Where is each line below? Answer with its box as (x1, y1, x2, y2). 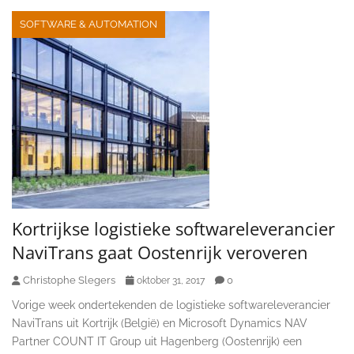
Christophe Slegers (23, 273, 115, 286)
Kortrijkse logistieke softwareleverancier (12, 216, 335, 240)
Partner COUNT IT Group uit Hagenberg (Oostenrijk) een (12, 334, 302, 348)
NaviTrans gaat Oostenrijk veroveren (12, 239, 308, 264)
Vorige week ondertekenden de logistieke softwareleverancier (12, 298, 330, 311)
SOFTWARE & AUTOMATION (20, 17, 157, 30)
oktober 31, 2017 (137, 274, 205, 286)
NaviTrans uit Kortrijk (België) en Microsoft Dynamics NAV (12, 316, 307, 330)
